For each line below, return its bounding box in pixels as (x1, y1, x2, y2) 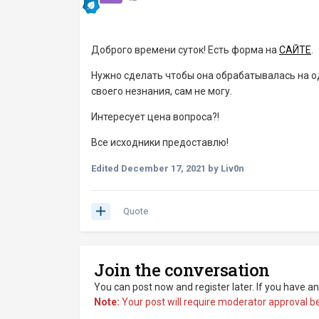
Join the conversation (94, 258, 270, 282)
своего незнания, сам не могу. (91, 85, 232, 98)
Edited (91, 163, 121, 174)
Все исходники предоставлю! (91, 137, 229, 149)
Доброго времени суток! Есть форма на (91, 44, 279, 56)
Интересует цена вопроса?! (91, 111, 219, 123)
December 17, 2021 (121, 163, 206, 174)
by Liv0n (206, 163, 244, 174)
